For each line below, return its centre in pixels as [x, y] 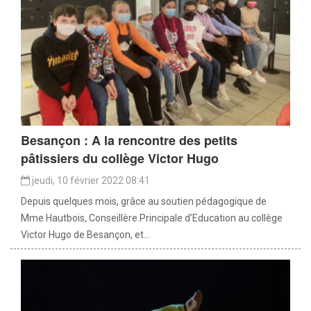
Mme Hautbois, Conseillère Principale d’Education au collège [152, 218]
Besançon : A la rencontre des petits [129, 141]
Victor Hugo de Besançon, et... [85, 235]
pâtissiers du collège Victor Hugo [120, 159]
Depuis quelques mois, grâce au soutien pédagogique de [144, 202]
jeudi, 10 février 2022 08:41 [90, 181]
